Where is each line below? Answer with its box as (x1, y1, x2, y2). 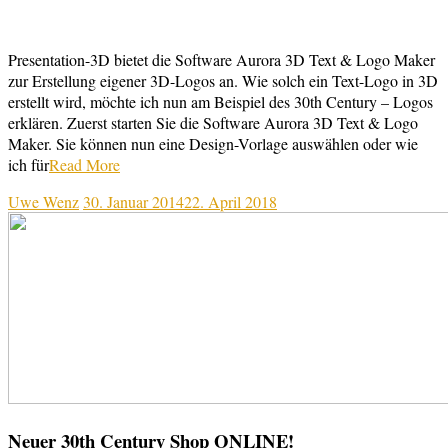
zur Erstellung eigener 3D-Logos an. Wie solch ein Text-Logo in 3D (8, 69, 438, 91)
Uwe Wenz (8, 190, 79, 212)
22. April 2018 (184, 190, 277, 212)
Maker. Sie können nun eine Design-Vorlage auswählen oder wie (8, 132, 418, 154)
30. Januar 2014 (83, 190, 184, 212)
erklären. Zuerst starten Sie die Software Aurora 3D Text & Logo (8, 111, 418, 133)
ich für (8, 153, 49, 175)
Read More (49, 153, 120, 175)
